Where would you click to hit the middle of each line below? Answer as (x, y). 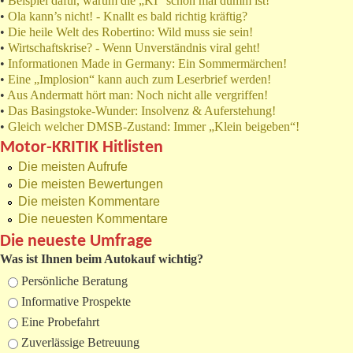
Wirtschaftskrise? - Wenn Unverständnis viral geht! (134, 48)
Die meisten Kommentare (89, 202)
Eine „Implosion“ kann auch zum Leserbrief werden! (139, 80)
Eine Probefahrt (60, 322)
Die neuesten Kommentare (93, 219)
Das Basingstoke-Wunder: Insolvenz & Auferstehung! (142, 111)
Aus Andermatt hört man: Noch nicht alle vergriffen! (137, 95)
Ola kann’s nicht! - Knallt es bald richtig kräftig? (128, 17)
